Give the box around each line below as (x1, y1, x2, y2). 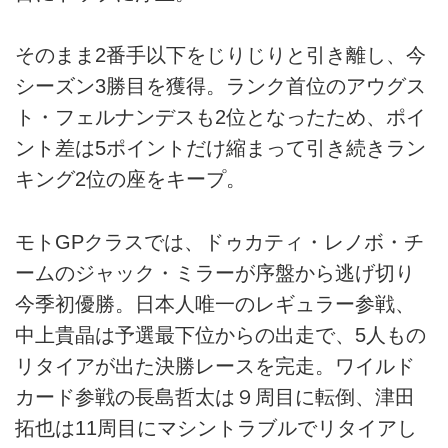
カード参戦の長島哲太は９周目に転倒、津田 (15, 385, 415, 408)
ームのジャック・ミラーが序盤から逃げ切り (15, 261, 415, 284)
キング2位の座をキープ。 (15, 168, 246, 191)
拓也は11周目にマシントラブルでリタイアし (15, 416, 417, 439)
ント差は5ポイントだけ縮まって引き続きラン (15, 137, 426, 160)
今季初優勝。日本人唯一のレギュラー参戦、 (15, 292, 415, 315)
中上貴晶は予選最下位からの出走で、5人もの (15, 323, 426, 346)
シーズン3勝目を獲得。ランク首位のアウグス (15, 75, 426, 98)
